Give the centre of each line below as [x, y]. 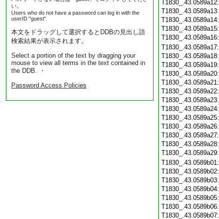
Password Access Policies [49, 85]
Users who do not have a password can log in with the [75, 13]
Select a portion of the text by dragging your [73, 55]
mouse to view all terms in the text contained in [78, 63]
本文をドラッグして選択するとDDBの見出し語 [78, 32]
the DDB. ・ [28, 71]
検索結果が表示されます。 [49, 41]
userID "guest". [29, 19]
